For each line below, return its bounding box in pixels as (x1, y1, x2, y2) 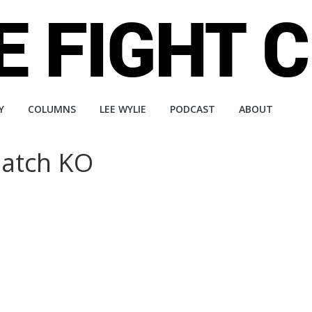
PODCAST (170, 102, 215, 116)
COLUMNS (28, 102, 76, 116)
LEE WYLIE (100, 102, 146, 116)
